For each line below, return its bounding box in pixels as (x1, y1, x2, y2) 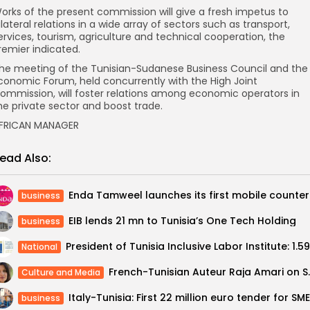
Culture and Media (21, 266, 100, 278)
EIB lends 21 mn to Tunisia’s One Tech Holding (69, 214, 296, 228)
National (21, 240, 57, 253)
